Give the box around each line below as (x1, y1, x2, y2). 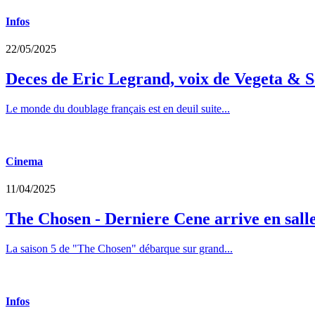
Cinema (6, 155, 43, 168)
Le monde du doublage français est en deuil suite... (6, 102, 230, 115)
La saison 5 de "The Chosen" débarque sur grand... (6, 243, 233, 255)
